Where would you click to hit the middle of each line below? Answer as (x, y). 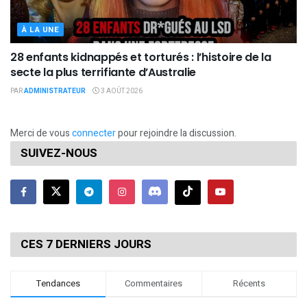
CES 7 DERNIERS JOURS (86, 244)
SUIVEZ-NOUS (59, 153)
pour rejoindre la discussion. (176, 133)
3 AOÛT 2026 (121, 91)
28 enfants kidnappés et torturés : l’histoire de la (141, 57)
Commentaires (154, 283)
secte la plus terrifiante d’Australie (103, 72)
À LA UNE (41, 29)
